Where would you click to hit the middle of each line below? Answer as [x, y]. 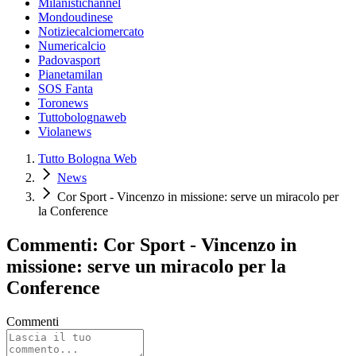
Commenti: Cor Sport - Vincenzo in [151, 244]
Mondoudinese [75, 17]
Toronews [63, 103]
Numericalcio [72, 46]
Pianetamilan [70, 74]
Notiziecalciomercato [91, 31]
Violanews [65, 132]
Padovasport [69, 60]
